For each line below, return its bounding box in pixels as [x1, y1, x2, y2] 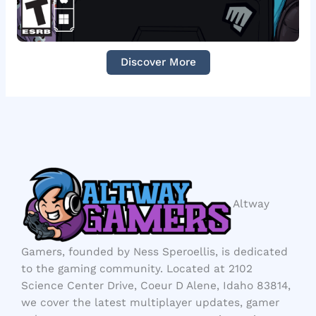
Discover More [120, 56, 196, 69]
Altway [233, 197, 269, 211]
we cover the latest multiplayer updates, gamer [21, 296, 279, 309]
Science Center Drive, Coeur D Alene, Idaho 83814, [21, 279, 291, 292]
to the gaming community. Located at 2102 [21, 262, 253, 275]
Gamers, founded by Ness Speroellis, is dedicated [21, 245, 288, 258]
